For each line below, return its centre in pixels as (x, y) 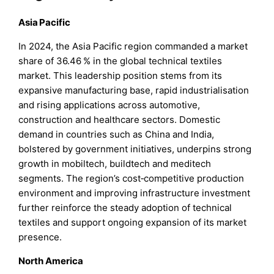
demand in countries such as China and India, (117, 135)
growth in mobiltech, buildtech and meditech (115, 164)
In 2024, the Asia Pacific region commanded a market (133, 46)
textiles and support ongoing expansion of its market (133, 223)
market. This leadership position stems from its (120, 76)
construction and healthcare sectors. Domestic (120, 120)
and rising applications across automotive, (109, 105)
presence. (40, 237)
